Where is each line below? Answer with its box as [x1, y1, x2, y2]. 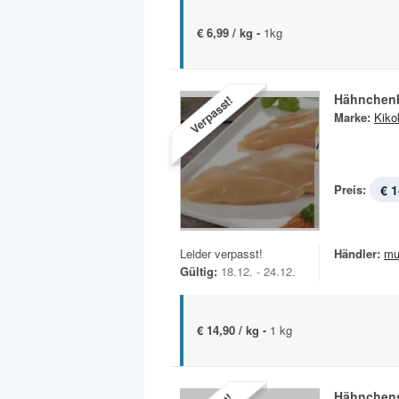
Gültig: [180, 262, 217, 280]
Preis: [334, 180, 366, 198]
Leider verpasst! [180, 244, 263, 262]
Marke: [334, 108, 370, 126]
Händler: [334, 244, 380, 262]
